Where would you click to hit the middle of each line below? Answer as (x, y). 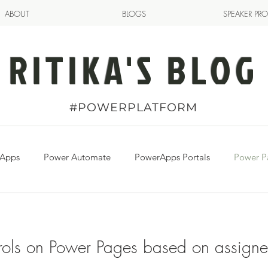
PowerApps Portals (172, 157)
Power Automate (77, 157)
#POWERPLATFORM (133, 107)
